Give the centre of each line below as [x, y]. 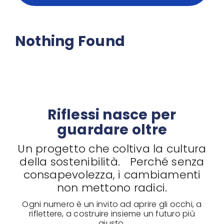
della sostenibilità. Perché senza [112, 161]
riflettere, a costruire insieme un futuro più [112, 213]
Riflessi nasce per [112, 114]
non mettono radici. [112, 187]
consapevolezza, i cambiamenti [112, 174]
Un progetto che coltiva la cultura [112, 148]
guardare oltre [112, 129]
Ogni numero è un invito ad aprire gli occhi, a [112, 204]
